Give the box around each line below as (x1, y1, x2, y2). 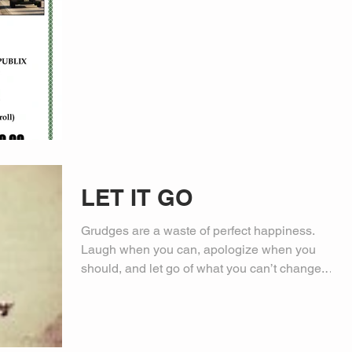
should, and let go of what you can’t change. (81, 260, 324, 276)
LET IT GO (81, 183, 193, 211)
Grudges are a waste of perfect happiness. (81, 222, 315, 238)
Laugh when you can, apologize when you (81, 241, 316, 257)
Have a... (81, 279, 130, 295)
